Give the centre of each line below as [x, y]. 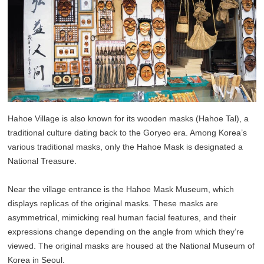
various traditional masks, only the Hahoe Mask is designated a [126, 146]
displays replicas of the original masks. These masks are [113, 203]
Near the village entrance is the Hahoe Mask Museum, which [121, 189]
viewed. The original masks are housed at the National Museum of [131, 245]
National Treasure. [42, 161]
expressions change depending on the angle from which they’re [126, 231]
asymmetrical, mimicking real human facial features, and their [122, 217]
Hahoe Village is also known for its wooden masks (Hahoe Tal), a [128, 118]
